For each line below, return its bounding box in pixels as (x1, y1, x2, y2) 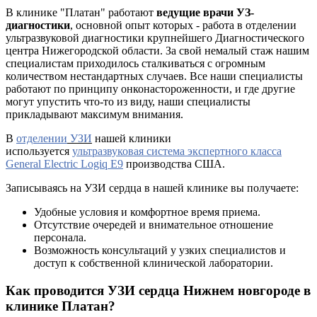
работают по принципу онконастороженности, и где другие (6, 83, 295, 96)
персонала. (34, 231, 86, 244)
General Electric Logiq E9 (6, 158, 123, 171)
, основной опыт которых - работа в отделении (70, 19, 296, 32)
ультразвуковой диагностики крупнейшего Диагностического (6, 32, 304, 45)
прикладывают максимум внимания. (6, 108, 183, 121)
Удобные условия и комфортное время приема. (34, 206, 260, 219)
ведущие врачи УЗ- (156, 6, 254, 19)
